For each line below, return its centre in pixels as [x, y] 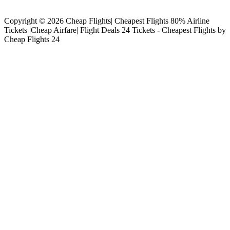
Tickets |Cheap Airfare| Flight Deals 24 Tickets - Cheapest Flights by [115, 30]
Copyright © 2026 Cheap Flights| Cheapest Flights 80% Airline [107, 21]
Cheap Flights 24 [32, 39]
